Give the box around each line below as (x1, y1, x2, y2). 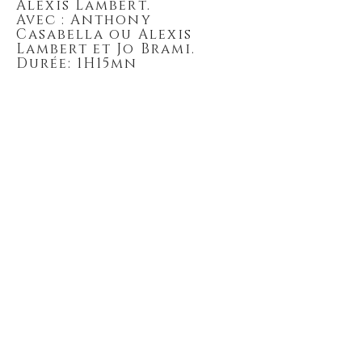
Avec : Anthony (16, 11, 152, 29)
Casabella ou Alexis (16, 25, 192, 44)
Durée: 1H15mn (16, 54, 138, 73)
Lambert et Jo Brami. (16, 40, 196, 58)
